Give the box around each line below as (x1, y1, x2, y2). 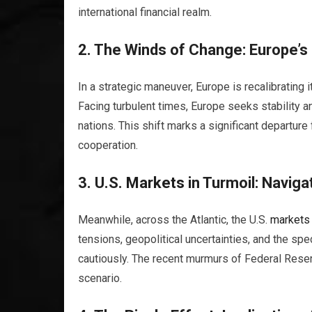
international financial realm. (78, 6, 212, 19)
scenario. (78, 272, 122, 285)
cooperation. (78, 139, 138, 152)
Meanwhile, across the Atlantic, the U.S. (78, 213, 270, 226)
